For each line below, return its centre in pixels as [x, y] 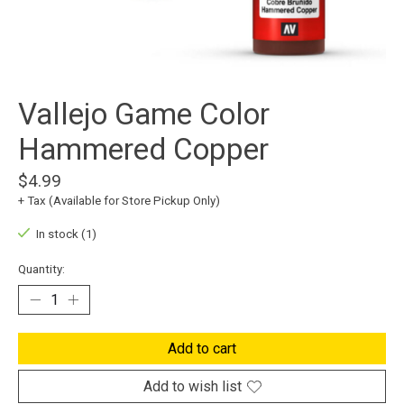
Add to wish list [192, 387]
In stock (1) [66, 234]
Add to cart [202, 349]
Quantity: [41, 270]
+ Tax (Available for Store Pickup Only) [119, 201]
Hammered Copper [143, 150]
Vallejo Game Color [144, 115]
